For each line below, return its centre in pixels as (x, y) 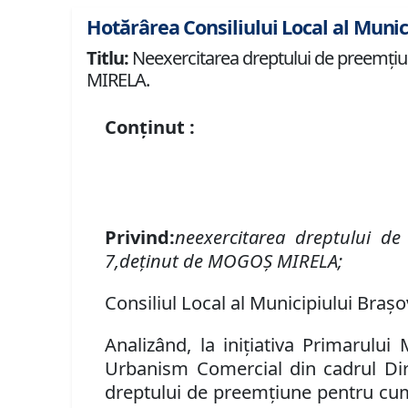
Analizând (146, 345)
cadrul (354, 368)
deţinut (149, 261)
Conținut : (150, 127)
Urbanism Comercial (194, 368)
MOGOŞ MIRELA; (275, 261)
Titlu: (108, 58)
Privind (138, 237)
